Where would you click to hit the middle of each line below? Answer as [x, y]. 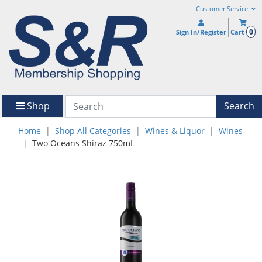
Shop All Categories [93, 130]
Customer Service [223, 9]
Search [239, 106]
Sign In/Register [201, 32]
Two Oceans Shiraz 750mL [83, 143]
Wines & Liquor [175, 130]
